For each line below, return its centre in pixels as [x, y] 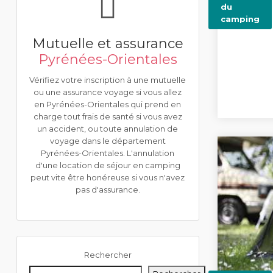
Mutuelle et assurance [108, 44]
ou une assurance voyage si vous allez [108, 92]
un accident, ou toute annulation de [108, 129]
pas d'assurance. [108, 190]
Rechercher [108, 255]
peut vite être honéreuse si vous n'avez [108, 177]
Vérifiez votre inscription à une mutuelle [108, 80]
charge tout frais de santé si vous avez [108, 116]
